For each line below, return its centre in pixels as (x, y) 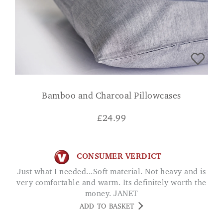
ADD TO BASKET (107, 207)
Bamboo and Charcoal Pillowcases (111, 96)
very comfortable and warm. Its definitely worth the (111, 183)
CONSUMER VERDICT (119, 157)
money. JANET (111, 194)
